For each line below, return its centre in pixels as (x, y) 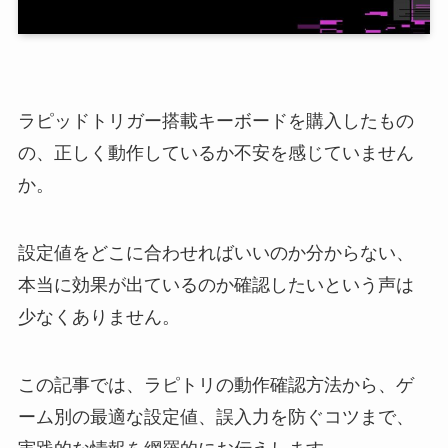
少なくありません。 (98, 317)
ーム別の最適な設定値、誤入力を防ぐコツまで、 (215, 416)
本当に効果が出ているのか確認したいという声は (215, 285)
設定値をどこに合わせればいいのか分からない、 (215, 253)
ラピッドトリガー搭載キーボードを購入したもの (215, 121)
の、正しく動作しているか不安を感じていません (215, 153)
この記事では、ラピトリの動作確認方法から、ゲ (215, 384)
